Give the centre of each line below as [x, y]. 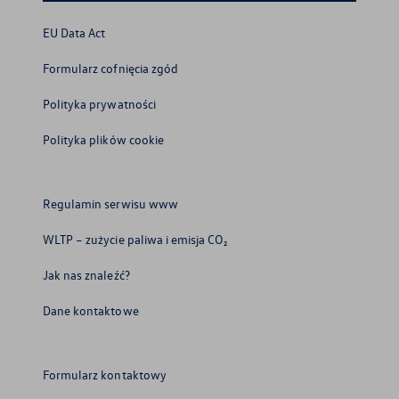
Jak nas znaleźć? [86, 274]
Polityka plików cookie [103, 139]
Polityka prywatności [99, 103]
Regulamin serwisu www [110, 203]
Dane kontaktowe [91, 310]
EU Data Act [74, 32]
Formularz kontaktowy [105, 374]
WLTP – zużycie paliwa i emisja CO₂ [135, 239]
